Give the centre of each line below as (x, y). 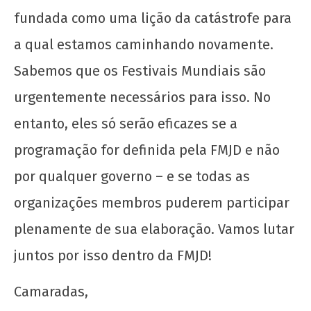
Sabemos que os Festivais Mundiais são (140, 70)
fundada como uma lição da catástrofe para (153, 18)
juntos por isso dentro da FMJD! (113, 255)
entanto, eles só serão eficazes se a (126, 123)
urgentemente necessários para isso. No (142, 97)
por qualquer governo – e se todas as (132, 176)
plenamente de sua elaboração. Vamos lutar (154, 229)
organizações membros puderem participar (152, 202)
